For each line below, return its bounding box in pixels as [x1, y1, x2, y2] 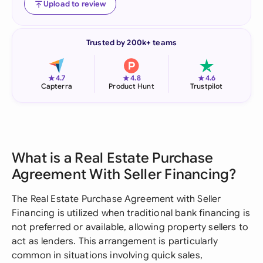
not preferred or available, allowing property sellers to [12, 221, 248, 233]
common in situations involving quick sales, [12, 249, 203, 261]
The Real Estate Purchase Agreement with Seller [12, 193, 221, 205]
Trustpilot [190, 82, 223, 90]
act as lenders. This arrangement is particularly [12, 235, 218, 247]
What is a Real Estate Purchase [12, 149, 214, 167]
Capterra [41, 82, 72, 90]
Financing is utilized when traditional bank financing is [12, 207, 250, 219]
